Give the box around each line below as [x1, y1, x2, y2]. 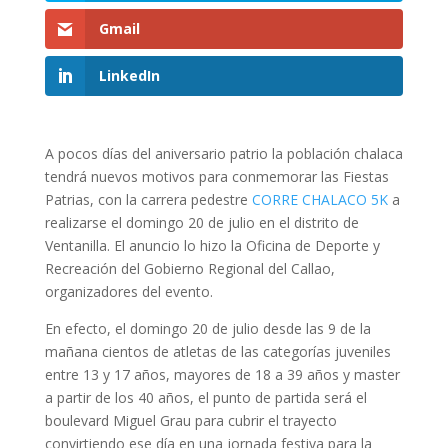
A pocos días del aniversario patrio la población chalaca [44, 144, 403, 164]
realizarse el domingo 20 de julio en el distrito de [44, 213, 359, 233]
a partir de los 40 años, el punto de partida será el [44, 388, 367, 408]
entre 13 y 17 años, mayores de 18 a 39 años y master [44, 365, 400, 385]
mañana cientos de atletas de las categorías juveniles [44, 342, 391, 362]
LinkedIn [98, 66, 160, 86]
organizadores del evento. [44, 282, 213, 302]
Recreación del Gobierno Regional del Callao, [44, 259, 335, 279]
